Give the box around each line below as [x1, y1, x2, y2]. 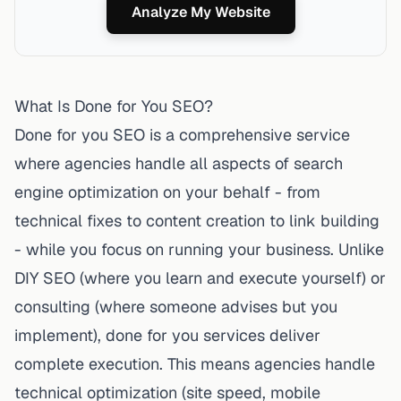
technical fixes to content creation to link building [14, 209, 380, 231]
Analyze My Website [131, 2, 270, 21]
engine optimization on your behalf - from [14, 181, 320, 202]
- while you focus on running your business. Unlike [14, 238, 384, 260]
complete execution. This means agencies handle [14, 353, 375, 374]
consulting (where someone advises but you [14, 295, 337, 317]
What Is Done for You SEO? [14, 95, 213, 116]
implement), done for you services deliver [14, 324, 320, 346]
